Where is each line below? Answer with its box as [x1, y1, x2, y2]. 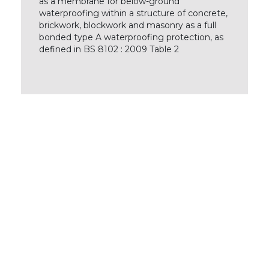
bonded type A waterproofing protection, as [38, 32, 223, 43]
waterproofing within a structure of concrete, [38, 8, 228, 19]
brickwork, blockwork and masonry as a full [38, 20, 216, 31]
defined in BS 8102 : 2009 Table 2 [38, 44, 179, 55]
